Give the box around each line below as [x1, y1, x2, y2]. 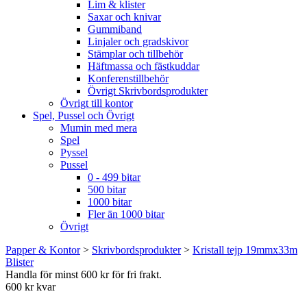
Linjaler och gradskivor [88, 35, 188, 47]
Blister [5, 256, 34, 268]
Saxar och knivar [88, 10, 161, 23]
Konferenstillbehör [88, 72, 169, 84]
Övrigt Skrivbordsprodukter [88, 84, 208, 97]
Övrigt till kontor [60, 97, 133, 109]
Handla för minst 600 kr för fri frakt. [5, 268, 162, 280]
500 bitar [88, 183, 126, 195]
